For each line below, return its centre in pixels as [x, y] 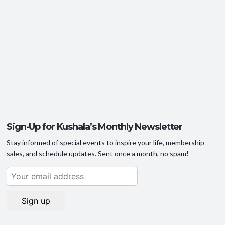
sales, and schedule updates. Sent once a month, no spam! [98, 153]
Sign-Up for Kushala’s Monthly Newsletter [95, 126]
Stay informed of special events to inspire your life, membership [105, 142]
